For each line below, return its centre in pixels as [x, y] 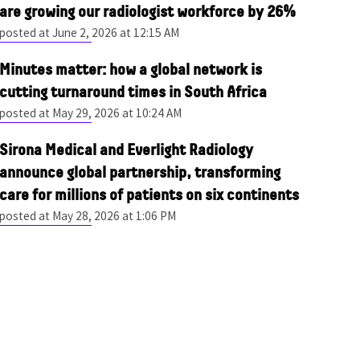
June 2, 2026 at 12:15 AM [116, 32]
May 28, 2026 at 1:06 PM [115, 215]
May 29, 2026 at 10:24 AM [117, 112]
